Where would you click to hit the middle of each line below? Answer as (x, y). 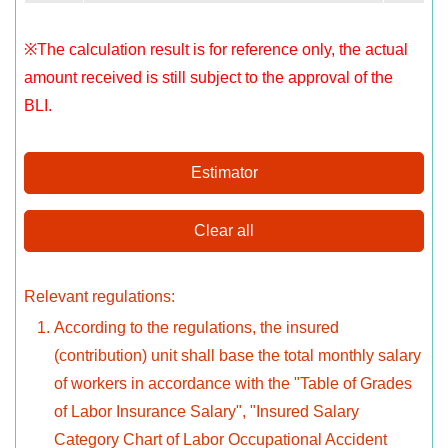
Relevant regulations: (99, 297)
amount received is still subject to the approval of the (208, 78)
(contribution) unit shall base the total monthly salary (237, 356)
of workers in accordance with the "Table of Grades (233, 384)
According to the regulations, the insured (196, 328)
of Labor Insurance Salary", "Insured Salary (206, 412)
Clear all (224, 231)
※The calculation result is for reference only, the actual (216, 50)
